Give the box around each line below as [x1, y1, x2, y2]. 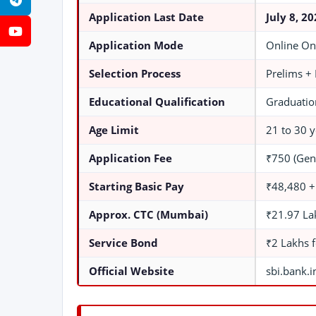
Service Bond [89, 236, 158, 250]
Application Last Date [89, 11, 204, 24]
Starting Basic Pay [89, 180, 184, 193]
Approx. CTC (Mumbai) [89, 208, 208, 221]
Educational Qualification [89, 95, 225, 109]
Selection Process [89, 67, 181, 80]
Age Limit [89, 123, 139, 137]
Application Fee [89, 152, 172, 165]
